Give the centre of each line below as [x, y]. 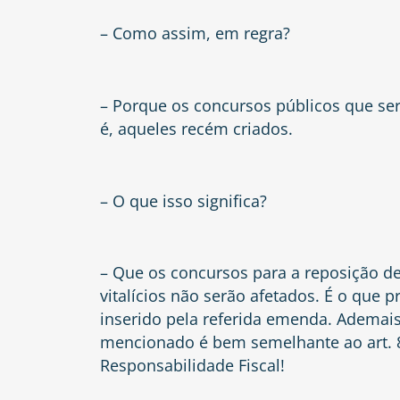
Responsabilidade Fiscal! [192, 366]
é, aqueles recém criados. [196, 128]
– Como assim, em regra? [195, 33]
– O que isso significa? [183, 200]
